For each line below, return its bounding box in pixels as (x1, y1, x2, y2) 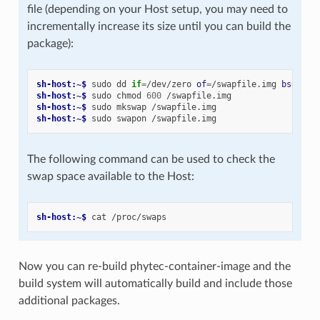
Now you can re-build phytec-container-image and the (18, 261, 291, 273)
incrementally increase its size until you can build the (26, 21, 291, 33)
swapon (116, 114, 146, 124)
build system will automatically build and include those (18, 278, 292, 290)
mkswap (116, 102, 146, 113)
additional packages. (18, 295, 120, 307)
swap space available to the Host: (26, 171, 194, 183)
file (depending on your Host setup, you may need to (26, 4, 288, 16)
